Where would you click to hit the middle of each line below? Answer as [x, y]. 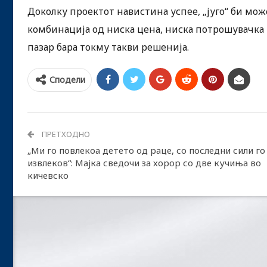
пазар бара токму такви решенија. [108, 47]
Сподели [67, 79]
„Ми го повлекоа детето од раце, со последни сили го [146, 150]
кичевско [48, 175]
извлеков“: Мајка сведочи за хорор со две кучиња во [144, 162]
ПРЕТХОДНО [65, 134]
